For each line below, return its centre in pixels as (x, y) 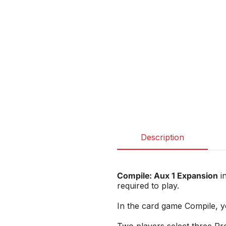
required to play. (148, 186)
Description (162, 137)
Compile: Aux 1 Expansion (167, 176)
